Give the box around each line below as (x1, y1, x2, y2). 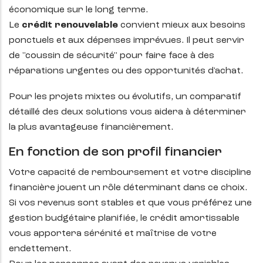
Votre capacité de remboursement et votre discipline (9, 168, 251, 178)
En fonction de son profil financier (9, 146, 222, 159)
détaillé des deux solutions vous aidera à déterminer (9, 107, 246, 117)
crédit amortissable (150, 214, 240, 224)
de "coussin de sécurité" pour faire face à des (9, 51, 214, 61)
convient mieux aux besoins (120, 21, 245, 31)
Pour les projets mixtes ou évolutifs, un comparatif (9, 92, 241, 102)
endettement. (9, 244, 71, 254)
